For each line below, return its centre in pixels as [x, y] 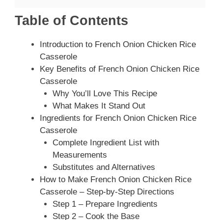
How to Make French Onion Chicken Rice [116, 180]
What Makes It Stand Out [99, 106]
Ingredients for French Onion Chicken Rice [118, 118]
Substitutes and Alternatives [104, 167]
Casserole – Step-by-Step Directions [107, 192]
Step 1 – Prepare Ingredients [105, 204]
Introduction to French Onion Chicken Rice [118, 45]
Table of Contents [71, 21]
